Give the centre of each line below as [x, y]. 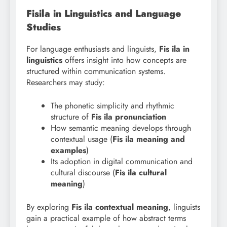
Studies [44, 27]
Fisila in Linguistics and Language [104, 13]
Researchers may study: [66, 82]
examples [68, 150]
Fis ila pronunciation [129, 117]
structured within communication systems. [96, 71]
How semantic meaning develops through [121, 128]
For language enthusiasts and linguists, [93, 49]
